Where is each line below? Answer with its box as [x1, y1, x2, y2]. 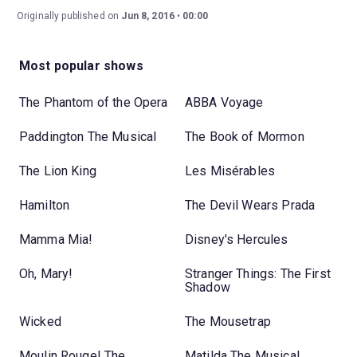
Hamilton [19, 198, 70, 214]
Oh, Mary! [19, 266, 73, 282]
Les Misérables [185, 163, 276, 179]
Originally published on [16, 10, 122, 22]
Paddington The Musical [19, 129, 157, 145]
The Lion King [19, 163, 96, 179]
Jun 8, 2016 [121, 10, 175, 22]
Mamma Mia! [19, 232, 93, 248]
